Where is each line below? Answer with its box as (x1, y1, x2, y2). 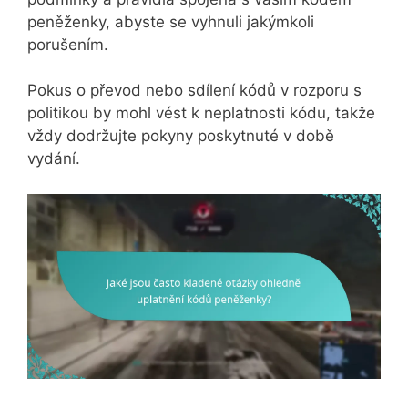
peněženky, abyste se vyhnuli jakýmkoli (27, 12, 314, 31)
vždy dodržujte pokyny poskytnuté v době (27, 127, 334, 146)
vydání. (27, 149, 80, 168)
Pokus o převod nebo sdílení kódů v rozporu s (27, 81, 362, 100)
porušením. (27, 35, 108, 54)
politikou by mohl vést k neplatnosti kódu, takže (27, 104, 375, 123)
